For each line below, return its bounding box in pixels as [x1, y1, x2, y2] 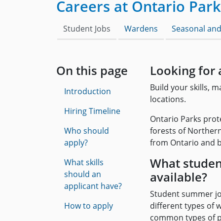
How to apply [64, 200, 113, 211]
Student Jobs [63, 23, 110, 34]
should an [64, 169, 101, 180]
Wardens [124, 23, 158, 34]
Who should [64, 125, 109, 136]
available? [150, 169, 207, 185]
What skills [64, 157, 104, 168]
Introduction [64, 86, 111, 97]
